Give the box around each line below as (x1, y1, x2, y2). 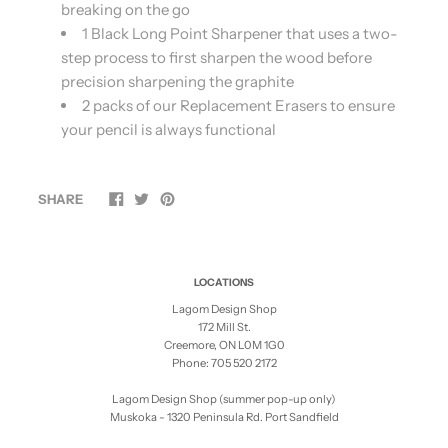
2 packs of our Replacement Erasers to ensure (81, 95, 395, 115)
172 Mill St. (197, 320, 251, 335)
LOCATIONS (194, 275, 254, 289)
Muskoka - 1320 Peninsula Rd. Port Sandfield (109, 410, 339, 425)
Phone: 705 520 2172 (171, 356, 277, 371)
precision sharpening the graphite (60, 71, 294, 91)
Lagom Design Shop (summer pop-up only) (112, 392, 336, 407)
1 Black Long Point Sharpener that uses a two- (81, 23, 398, 43)
